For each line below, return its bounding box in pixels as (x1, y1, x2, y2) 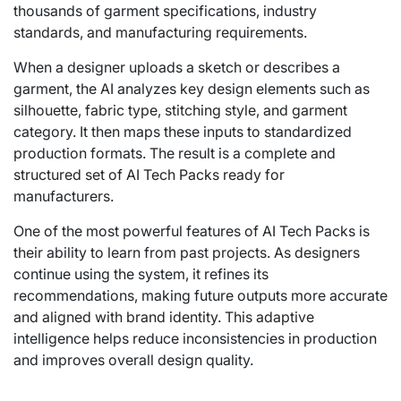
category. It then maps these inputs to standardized (13, 122, 352, 141)
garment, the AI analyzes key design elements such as (13, 79, 370, 98)
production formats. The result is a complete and (13, 143, 336, 162)
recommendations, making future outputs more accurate (13, 286, 388, 304)
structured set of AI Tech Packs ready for (13, 165, 285, 183)
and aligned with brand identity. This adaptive (13, 307, 314, 326)
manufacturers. (13, 186, 114, 205)
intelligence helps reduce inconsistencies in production (13, 328, 377, 347)
